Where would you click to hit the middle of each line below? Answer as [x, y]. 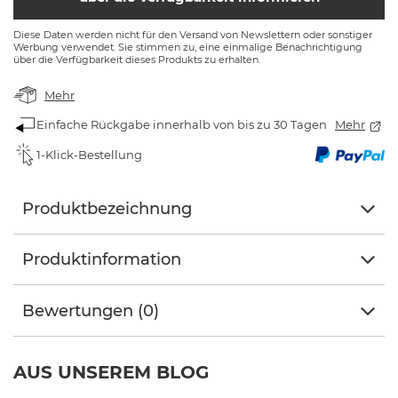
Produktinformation [102, 259]
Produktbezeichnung [107, 208]
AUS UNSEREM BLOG [111, 372]
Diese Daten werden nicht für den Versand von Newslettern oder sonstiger [193, 35]
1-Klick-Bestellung [89, 155]
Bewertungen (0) [91, 310]
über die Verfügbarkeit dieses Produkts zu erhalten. [137, 60]
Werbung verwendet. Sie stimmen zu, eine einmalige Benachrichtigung [188, 47]
